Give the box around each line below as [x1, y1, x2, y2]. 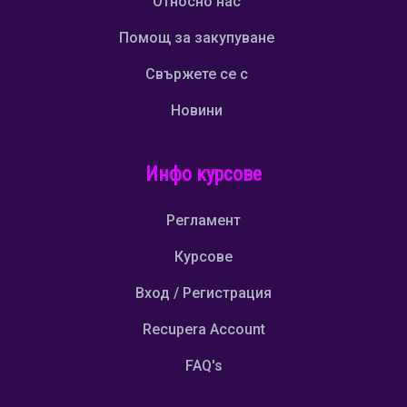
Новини [171, 102, 223, 120]
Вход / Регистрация [135, 284, 272, 303]
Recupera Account [142, 321, 265, 339]
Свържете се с [145, 65, 248, 84]
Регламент [166, 212, 241, 230]
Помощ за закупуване [119, 29, 274, 47]
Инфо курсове [145, 163, 262, 186]
